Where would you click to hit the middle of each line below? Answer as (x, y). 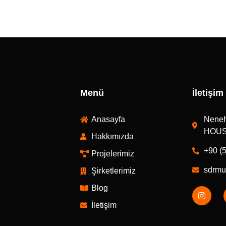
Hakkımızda (113, 136)
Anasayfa (108, 119)
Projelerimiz (113, 153)
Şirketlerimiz (114, 171)
